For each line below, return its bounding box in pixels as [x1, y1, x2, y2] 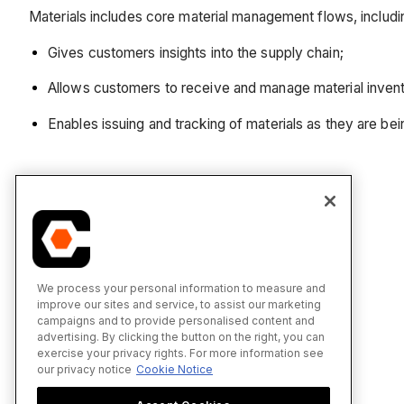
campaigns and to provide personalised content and [37, 313, 315, 327]
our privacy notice [37, 362, 132, 376]
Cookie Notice [136, 362, 213, 376]
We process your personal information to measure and [37, 280, 326, 295]
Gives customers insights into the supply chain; [48, 43, 344, 61]
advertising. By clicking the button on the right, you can [37, 329, 325, 344]
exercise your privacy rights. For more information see [37, 345, 324, 360]
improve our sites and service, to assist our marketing [37, 297, 321, 311]
